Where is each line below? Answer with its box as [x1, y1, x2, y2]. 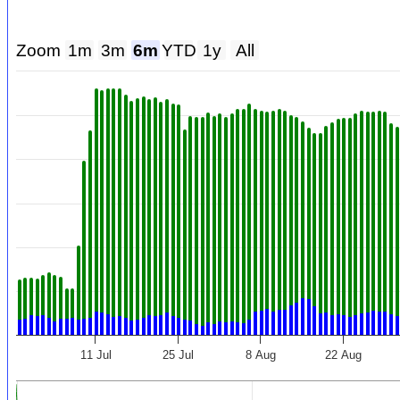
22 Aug [325, 348, 362, 362]
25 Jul [162, 348, 195, 362]
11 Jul [79, 348, 112, 362]
